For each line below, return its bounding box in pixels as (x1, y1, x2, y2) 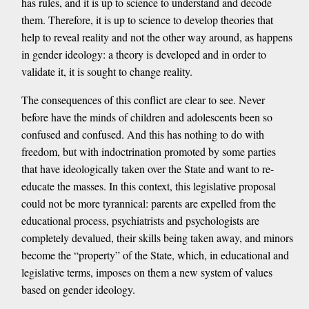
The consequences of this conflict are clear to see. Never (21, 92, 265, 107)
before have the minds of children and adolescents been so (21, 109, 272, 124)
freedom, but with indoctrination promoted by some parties (21, 143, 276, 159)
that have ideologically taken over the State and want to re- (21, 161, 274, 176)
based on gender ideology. (21, 281, 135, 297)
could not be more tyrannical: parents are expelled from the (21, 195, 276, 210)
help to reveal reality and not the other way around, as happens (21, 29, 292, 44)
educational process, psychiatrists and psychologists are (21, 212, 259, 228)
